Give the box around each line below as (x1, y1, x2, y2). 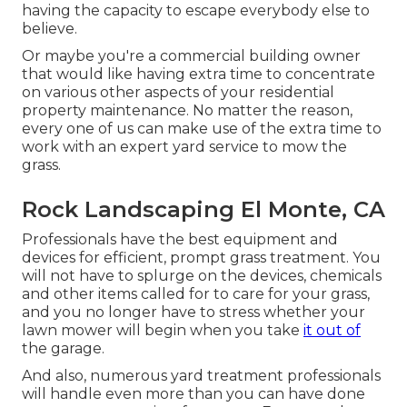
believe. (22, 19, 77, 37)
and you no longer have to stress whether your (22, 303, 365, 321)
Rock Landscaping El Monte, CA (22, 195, 385, 223)
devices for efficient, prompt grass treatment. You (22, 248, 381, 266)
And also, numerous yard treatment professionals (22, 366, 381, 384)
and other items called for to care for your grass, (22, 284, 370, 303)
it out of (303, 321, 361, 339)
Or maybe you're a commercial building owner (22, 46, 361, 65)
